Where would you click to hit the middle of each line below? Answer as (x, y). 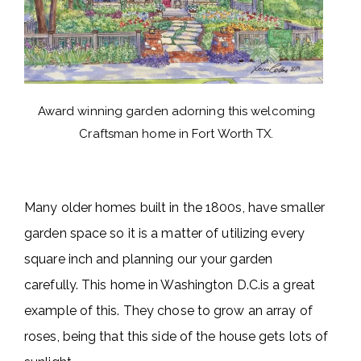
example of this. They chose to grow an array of (168, 310)
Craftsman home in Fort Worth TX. (176, 133)
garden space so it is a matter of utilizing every (164, 233)
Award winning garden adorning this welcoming (176, 111)
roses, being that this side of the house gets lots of (176, 336)
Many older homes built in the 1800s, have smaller (174, 207)
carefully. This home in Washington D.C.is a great (170, 284)
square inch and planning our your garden (149, 259)
